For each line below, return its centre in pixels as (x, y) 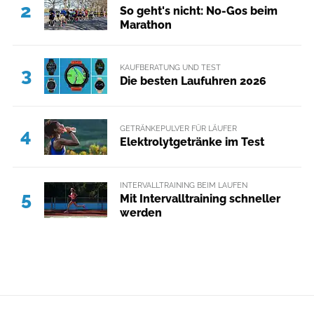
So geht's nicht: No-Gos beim (198, 11)
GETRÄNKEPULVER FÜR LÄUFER (178, 128)
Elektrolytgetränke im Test (192, 142)
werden (141, 212)
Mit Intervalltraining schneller (200, 198)
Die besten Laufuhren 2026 (193, 81)
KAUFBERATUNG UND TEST (170, 67)
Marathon (145, 25)
